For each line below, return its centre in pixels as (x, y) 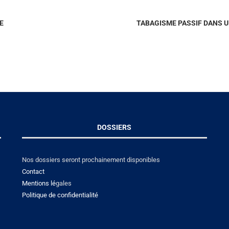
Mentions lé (39, 183)
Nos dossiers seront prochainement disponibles (91, 159)
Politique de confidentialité (60, 195)
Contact (33, 171)
